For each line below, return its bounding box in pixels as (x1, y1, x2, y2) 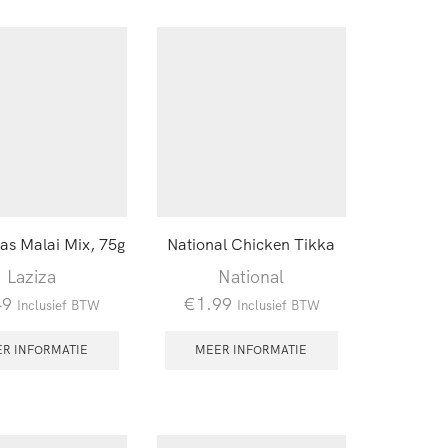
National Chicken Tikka (167, 233, 336, 254)
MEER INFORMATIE (195, 342, 308, 358)
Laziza (7, 264, 57, 287)
